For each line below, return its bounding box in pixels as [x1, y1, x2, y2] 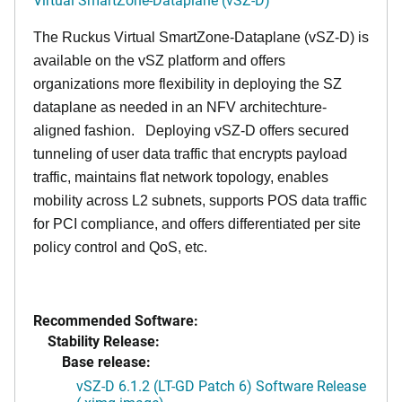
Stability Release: [48, 331, 160, 350]
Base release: [62, 352, 151, 371]
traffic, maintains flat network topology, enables [33, 170, 328, 185]
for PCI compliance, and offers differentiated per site [33, 216, 361, 232]
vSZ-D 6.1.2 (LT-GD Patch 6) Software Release [76, 376, 366, 395]
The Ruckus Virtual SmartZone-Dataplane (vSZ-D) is [33, 30, 369, 45]
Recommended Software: [33, 310, 198, 329]
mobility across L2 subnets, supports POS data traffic [33, 193, 367, 208]
